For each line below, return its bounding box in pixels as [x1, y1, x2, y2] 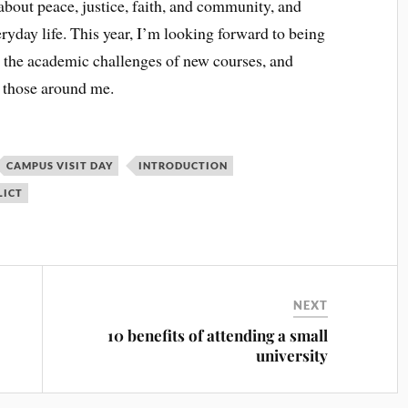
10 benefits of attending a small [107, 325, 329, 346]
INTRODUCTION [138, 159, 229, 172]
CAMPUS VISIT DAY [6, 159, 114, 172]
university [256, 345, 329, 366]
